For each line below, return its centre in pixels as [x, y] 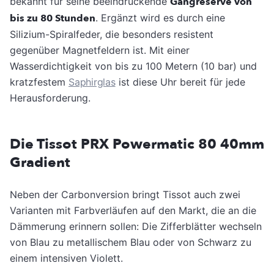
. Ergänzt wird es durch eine [160, 17]
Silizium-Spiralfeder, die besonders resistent [112, 34]
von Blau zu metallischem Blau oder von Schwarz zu [131, 242]
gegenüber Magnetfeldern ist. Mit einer [100, 50]
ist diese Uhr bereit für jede [180, 82]
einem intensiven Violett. [66, 258]
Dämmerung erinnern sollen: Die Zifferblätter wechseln [136, 226]
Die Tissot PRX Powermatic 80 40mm [137, 144]
